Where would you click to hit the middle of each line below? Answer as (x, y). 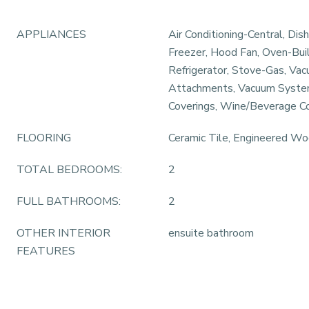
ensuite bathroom (211, 233)
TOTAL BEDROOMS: (69, 170)
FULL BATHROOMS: (69, 201)
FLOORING (44, 138)
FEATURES (46, 251)
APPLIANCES (51, 34)
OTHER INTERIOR (63, 233)
